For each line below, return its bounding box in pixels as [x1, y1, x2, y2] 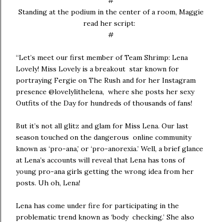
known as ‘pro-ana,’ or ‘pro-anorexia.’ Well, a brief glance [16, 144, 203, 153]
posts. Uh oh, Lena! [16, 178, 80, 187]
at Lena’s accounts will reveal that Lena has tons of [16, 156, 185, 165]
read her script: [83, 19, 139, 28]
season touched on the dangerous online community [16, 133, 191, 142]
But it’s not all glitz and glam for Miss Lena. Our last [16, 121, 188, 130]
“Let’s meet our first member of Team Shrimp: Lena [16, 53, 188, 62]
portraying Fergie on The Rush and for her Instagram [16, 76, 196, 85]
